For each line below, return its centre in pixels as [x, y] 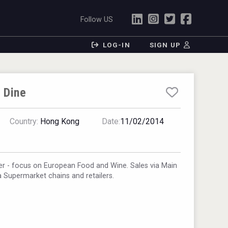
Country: [24, 121]
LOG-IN [116, 45]
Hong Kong [59, 121]
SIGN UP [165, 45]
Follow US [97, 19]
